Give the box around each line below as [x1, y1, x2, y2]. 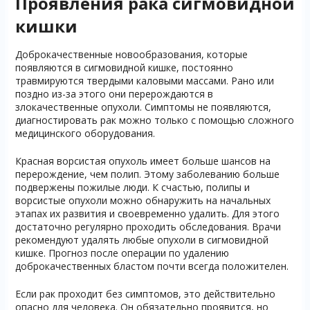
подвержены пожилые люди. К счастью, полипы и [15, 181, 250, 194]
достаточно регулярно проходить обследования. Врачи [15, 220, 281, 233]
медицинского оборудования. [15, 127, 155, 140]
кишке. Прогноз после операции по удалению [15, 246, 229, 259]
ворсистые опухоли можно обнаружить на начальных [15, 194, 271, 207]
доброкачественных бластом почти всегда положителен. [15, 259, 289, 273]
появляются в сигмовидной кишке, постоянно [15, 61, 233, 74]
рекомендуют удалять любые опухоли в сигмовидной [15, 233, 268, 246]
